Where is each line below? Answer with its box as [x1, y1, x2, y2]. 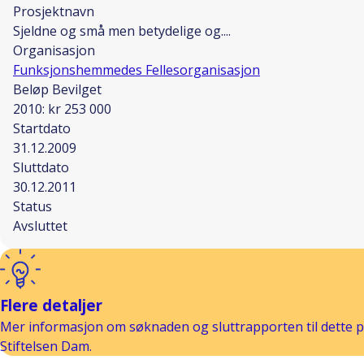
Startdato [13, 119, 71, 137]
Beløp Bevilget [13, 80, 102, 98]
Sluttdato [13, 158, 69, 176]
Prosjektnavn [13, 2, 94, 20]
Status [13, 197, 52, 215]
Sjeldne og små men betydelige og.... [13, 22, 231, 40]
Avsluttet [13, 217, 67, 235]
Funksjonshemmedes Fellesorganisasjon [13, 61, 260, 79]
